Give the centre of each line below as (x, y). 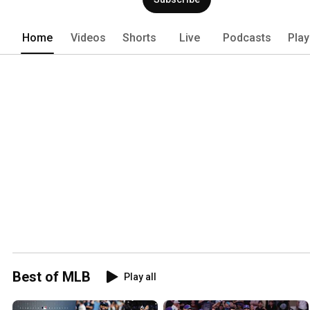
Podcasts (247, 37)
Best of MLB (52, 276)
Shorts (139, 37)
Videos (88, 37)
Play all (140, 276)
